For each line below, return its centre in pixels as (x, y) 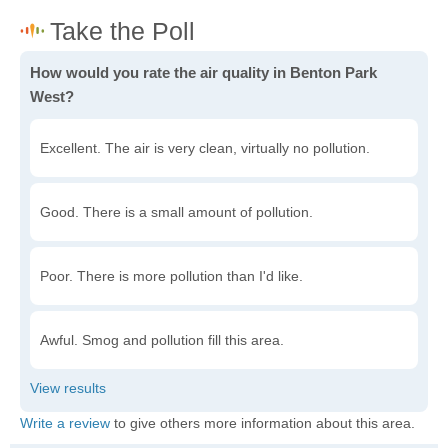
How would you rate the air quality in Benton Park (203, 72)
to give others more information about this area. (262, 423)
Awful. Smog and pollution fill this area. (162, 340)
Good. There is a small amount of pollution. (176, 212)
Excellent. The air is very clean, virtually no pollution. (205, 148)
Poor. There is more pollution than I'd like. (171, 276)
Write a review (65, 423)
